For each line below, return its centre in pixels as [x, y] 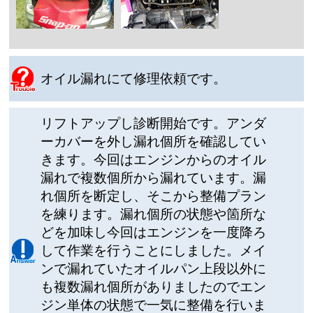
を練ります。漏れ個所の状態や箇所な [154, 214]
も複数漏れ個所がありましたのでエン [154, 287]
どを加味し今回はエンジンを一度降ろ [154, 233]
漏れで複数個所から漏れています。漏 [154, 178]
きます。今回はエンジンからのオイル [154, 160]
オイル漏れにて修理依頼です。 [134, 78]
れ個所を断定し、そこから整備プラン [154, 196]
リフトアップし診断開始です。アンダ [154, 124]
